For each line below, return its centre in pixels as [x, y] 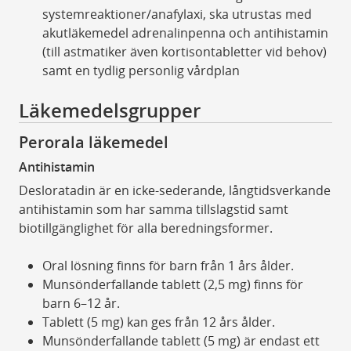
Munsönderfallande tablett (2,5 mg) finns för [172, 285]
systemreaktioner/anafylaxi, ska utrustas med [177, 14]
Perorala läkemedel [93, 142]
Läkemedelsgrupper [109, 110]
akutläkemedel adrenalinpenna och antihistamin [185, 33]
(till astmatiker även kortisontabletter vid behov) [184, 51]
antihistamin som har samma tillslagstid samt [153, 210]
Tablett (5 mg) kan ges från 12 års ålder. [158, 322]
